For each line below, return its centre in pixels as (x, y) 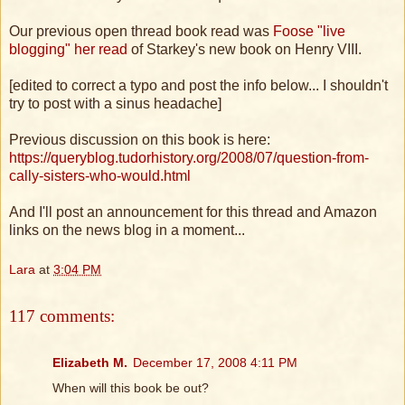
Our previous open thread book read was (141, 32)
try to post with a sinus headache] (115, 104)
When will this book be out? (131, 388)
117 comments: (62, 316)
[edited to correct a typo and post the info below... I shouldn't (198, 86)
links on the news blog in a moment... (127, 231)
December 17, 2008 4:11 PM (215, 363)
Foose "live (309, 32)
